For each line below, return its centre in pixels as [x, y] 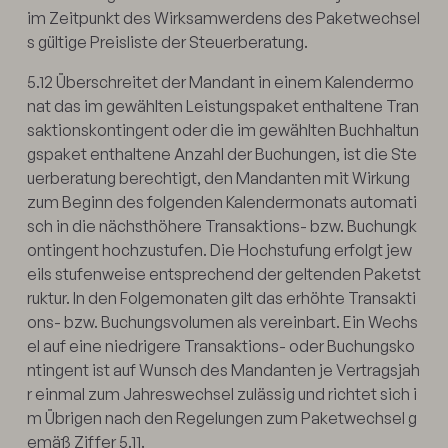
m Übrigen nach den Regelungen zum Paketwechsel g [221, 417]
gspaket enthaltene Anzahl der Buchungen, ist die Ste [221, 153]
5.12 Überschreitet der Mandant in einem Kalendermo [220, 81]
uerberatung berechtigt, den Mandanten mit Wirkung [218, 177]
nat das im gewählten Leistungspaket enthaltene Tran [222, 105]
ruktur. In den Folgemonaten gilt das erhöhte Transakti [221, 297]
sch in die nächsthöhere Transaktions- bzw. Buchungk [221, 225]
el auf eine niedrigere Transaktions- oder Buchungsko [220, 345]
